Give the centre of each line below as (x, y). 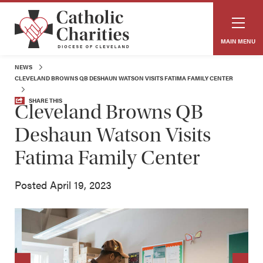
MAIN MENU (238, 41)
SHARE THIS (46, 100)
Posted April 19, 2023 (63, 184)
